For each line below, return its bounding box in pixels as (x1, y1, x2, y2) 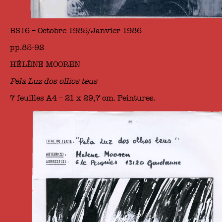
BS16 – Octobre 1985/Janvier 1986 (10, 26, 142, 35)
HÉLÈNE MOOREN (10, 59, 80, 69)
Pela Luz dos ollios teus (10, 76, 97, 86)
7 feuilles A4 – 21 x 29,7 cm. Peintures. (10, 93, 156, 103)
